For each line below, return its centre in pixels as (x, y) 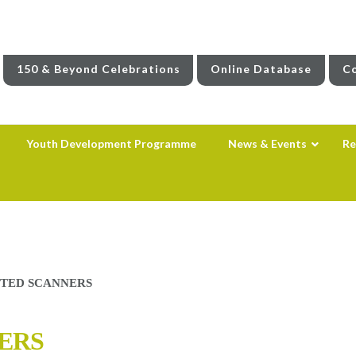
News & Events (267, 143)
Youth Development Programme (111, 143)
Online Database (261, 68)
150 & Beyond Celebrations (98, 68)
